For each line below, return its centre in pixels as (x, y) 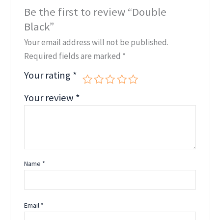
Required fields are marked (73, 56)
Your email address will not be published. (96, 42)
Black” (39, 27)
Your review (50, 98)
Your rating (49, 75)
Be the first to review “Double (96, 12)
